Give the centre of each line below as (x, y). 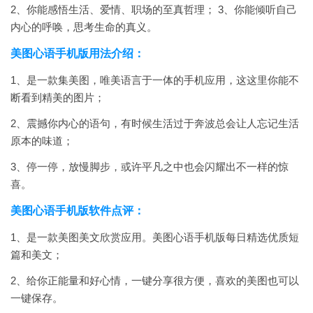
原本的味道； (42, 141)
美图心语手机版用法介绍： (78, 53)
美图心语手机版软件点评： (78, 211)
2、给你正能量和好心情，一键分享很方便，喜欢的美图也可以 (155, 281)
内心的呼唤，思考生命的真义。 (84, 27)
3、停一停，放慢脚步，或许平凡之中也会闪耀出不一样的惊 (150, 167)
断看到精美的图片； (58, 97)
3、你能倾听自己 (256, 9)
